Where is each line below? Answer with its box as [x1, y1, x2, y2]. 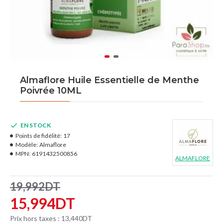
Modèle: [15, 141, 38, 148]
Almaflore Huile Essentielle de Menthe [20, 75, 199, 86]
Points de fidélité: [15, 132, 62, 139]
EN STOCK [20, 121, 51, 129]
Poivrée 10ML [20, 85, 82, 96]
